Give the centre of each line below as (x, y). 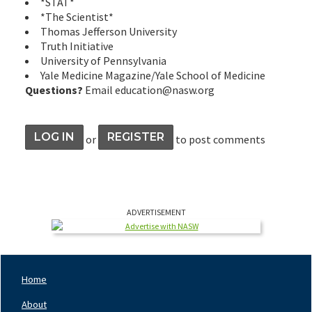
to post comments (219, 139)
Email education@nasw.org (149, 89)
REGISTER (136, 136)
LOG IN (54, 136)
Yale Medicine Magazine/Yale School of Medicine (153, 75)
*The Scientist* (77, 16)
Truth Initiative (77, 46)
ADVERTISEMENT (156, 212)
